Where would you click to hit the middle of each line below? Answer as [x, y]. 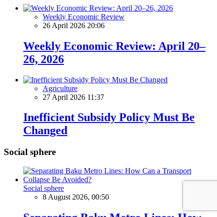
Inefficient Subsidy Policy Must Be [109, 117]
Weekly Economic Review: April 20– [114, 46]
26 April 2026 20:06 [74, 25]
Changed [45, 131]
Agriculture [60, 88]
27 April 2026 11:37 [73, 97]
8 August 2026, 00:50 [76, 197]
